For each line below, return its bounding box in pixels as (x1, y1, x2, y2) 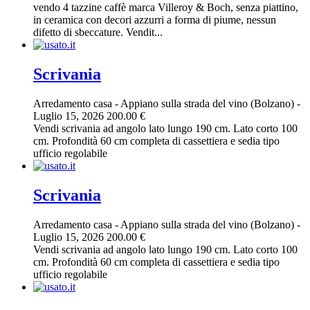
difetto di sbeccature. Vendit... (33, 26, 163, 39)
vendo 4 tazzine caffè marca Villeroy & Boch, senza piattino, (33, 1, 298, 14)
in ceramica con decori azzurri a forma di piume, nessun (33, 14, 276, 26)
